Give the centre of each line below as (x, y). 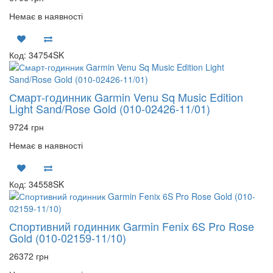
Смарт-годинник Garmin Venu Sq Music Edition (126, 97)
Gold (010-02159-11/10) (68, 238)
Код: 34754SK (37, 55)
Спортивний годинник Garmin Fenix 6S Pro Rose (132, 226)
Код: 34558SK (37, 184)
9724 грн (27, 127)
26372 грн (29, 256)
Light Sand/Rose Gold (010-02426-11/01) (110, 108)
